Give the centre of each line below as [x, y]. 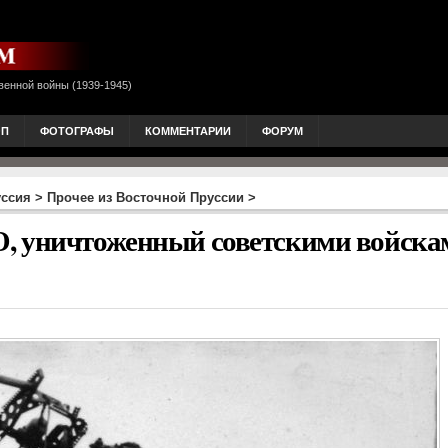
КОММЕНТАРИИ [188, 131]
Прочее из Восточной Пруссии [145, 197]
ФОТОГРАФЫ [77, 131]
